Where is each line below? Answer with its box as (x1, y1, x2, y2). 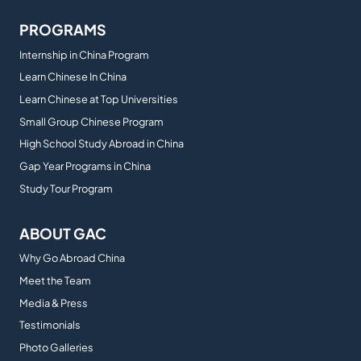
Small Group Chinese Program (19, 114, 164, 128)
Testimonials (19, 318, 81, 332)
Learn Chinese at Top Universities (19, 92, 178, 106)
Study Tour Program (19, 181, 113, 195)
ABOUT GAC (19, 223, 106, 243)
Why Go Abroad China (19, 251, 125, 265)
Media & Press (19, 296, 88, 309)
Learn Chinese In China (19, 70, 127, 84)
